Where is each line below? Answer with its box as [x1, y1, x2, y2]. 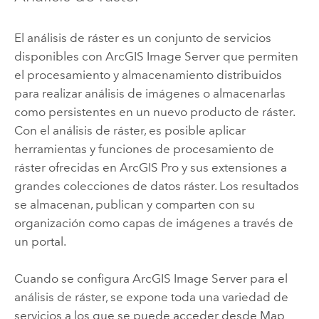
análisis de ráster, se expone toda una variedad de [14, 290, 288, 305]
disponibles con [14, 49, 105, 64]
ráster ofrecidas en [14, 160, 120, 175]
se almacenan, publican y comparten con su [14, 197, 255, 212]
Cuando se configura [14, 271, 132, 286]
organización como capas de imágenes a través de [14, 216, 293, 231]
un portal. [14, 234, 66, 249]
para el [246, 271, 288, 286]
